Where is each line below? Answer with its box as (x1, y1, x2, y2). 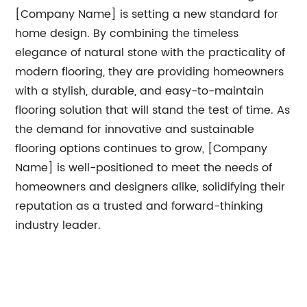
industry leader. (15, 216, 101, 234)
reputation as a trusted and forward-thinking (15, 197, 264, 215)
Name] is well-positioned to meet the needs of (15, 158, 273, 177)
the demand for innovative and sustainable (15, 120, 255, 138)
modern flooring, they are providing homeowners (15, 62, 284, 81)
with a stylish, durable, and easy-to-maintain (15, 82, 265, 100)
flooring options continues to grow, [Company (15, 139, 268, 158)
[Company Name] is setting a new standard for (15, 5, 279, 23)
